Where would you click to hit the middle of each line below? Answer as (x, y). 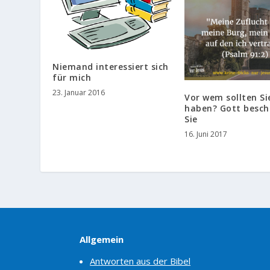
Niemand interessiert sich (111, 67)
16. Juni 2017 (206, 134)
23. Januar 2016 (79, 93)
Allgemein (102, 240)
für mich (72, 78)
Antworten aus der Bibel (140, 261)
